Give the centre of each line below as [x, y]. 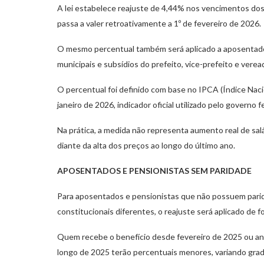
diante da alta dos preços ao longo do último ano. [146, 145]
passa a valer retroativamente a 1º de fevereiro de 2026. [159, 23]
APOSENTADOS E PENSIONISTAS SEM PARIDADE [154, 170]
